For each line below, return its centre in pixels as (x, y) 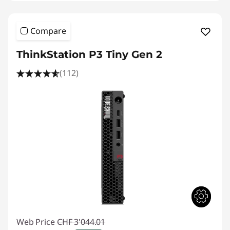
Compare (48, 31)
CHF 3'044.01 (81, 222)
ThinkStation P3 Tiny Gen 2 (89, 54)
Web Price (36, 222)
